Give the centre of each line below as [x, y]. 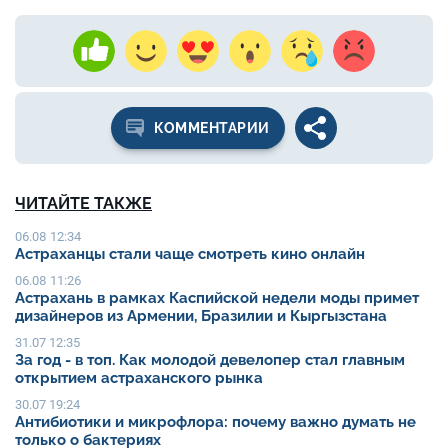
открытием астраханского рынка [139, 377]
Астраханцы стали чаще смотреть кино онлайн [190, 253]
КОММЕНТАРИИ [212, 127]
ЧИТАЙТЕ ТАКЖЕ [83, 203]
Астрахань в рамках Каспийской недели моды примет [217, 297]
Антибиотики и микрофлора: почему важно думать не [215, 421]
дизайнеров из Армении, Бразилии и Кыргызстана [201, 315]
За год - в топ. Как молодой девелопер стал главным [210, 359]
